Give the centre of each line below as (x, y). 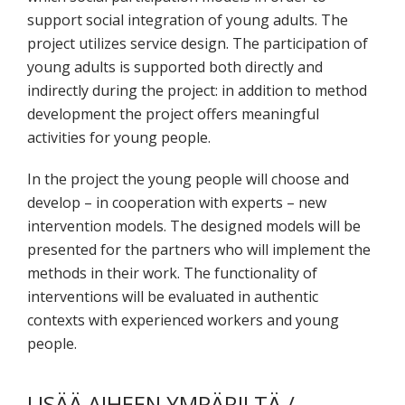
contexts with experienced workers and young (183, 320)
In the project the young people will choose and (188, 179)
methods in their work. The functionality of (172, 273)
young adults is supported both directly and (175, 67)
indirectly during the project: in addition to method (197, 91)
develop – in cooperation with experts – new (177, 203)
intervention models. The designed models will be (194, 226)
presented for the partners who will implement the (199, 250)
